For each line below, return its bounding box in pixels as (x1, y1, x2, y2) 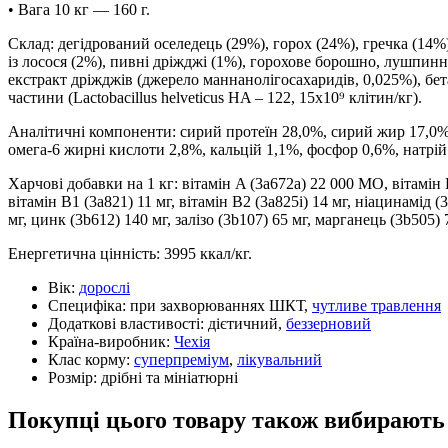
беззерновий (286, 314, 371, 332)
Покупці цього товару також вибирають (8, 406, 445, 433)
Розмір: (48, 368, 101, 386)
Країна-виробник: (48, 332, 174, 350)
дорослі (79, 278, 130, 296)
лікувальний (237, 350, 322, 368)
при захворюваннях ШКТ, (130, 296, 312, 314)
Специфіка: (48, 296, 130, 314)
